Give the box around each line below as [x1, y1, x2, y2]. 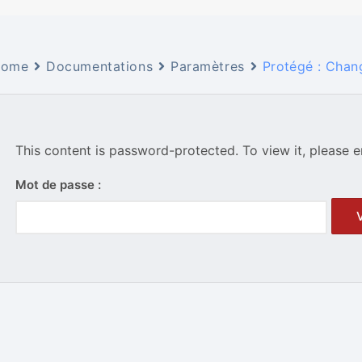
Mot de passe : [15, 176, 101, 192]
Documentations [46, 57, 154, 74]
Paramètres [170, 57, 245, 74]
